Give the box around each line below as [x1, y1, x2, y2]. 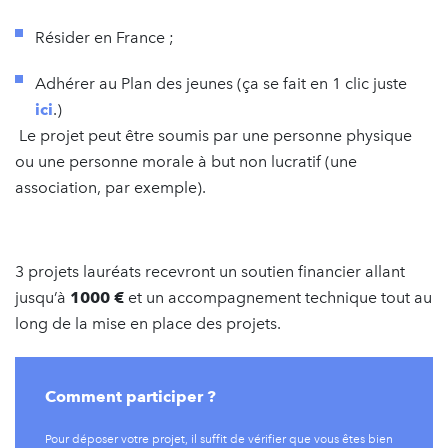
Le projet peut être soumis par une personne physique [15, 126, 412, 146]
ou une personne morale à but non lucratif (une [15, 152, 357, 172]
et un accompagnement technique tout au [124, 288, 432, 308]
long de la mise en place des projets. [15, 314, 281, 334]
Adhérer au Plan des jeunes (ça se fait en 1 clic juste [35, 74, 407, 94]
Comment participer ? [45, 387, 216, 407]
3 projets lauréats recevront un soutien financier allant [15, 262, 405, 282]
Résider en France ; [35, 28, 178, 48]
